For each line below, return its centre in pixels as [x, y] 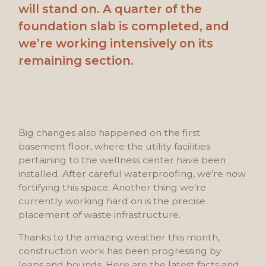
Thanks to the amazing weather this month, [119, 237]
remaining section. [76, 61]
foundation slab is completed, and [124, 26]
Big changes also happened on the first [110, 132]
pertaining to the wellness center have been [122, 160]
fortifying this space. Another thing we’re [113, 187]
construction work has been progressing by [120, 251]
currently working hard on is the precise [112, 201]
